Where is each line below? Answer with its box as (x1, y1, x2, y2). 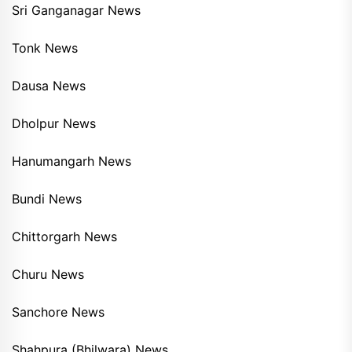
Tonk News (12, 40, 78, 57)
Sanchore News (12, 304, 104, 321)
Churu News (12, 266, 84, 283)
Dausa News (12, 78, 86, 94)
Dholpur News (12, 115, 96, 132)
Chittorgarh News (12, 229, 117, 245)
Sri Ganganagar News (12, 2, 141, 19)
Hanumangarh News (12, 153, 131, 170)
